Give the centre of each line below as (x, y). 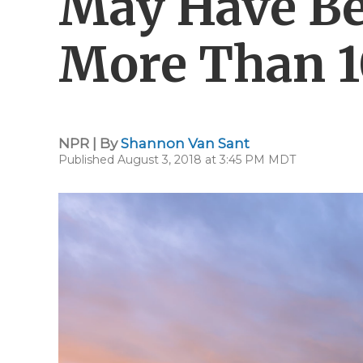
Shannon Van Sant (185, 143)
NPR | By (90, 143)
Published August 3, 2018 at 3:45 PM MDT (177, 160)
